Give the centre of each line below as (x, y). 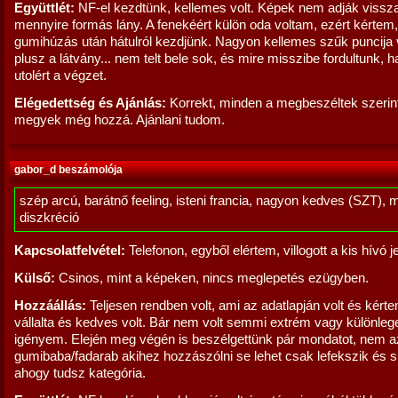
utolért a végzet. (60, 76)
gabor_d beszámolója (68, 170)
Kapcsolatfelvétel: (70, 251)
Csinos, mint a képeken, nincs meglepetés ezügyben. (212, 278)
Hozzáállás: (50, 306)
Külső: (35, 278)
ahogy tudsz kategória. (80, 373)
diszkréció (49, 218)
